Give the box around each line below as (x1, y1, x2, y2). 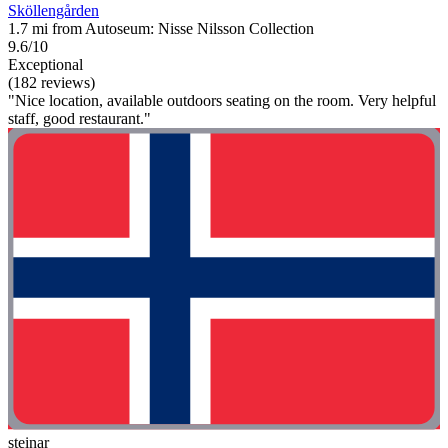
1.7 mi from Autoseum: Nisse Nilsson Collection (8, 19, 314, 37)
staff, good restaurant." (8, 109, 151, 127)
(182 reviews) (8, 73, 95, 91)
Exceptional (8, 55, 83, 73)
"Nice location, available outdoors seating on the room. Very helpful (8, 91, 436, 109)
